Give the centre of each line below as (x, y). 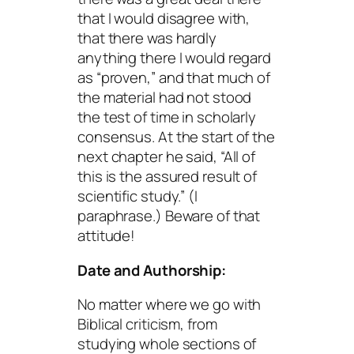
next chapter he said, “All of (167, 157)
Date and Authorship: (152, 270)
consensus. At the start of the (176, 137)
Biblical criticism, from (147, 324)
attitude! (107, 236)
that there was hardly (147, 38)
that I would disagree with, (164, 19)
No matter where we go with (169, 305)
